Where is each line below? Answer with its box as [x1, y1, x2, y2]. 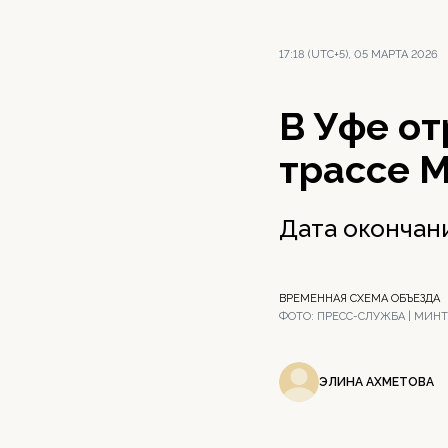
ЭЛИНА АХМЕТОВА [319, 374, 434, 389]
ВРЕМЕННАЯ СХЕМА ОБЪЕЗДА [279, 292, 440, 305]
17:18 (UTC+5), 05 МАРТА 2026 [279, 48, 438, 61]
